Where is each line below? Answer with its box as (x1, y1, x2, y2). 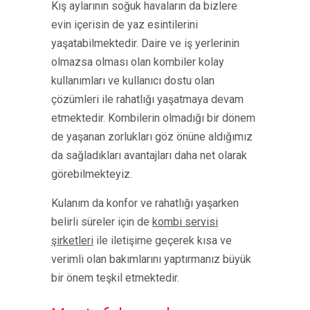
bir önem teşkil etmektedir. (51, 271, 179, 284)
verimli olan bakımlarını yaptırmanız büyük (51, 253, 251, 266)
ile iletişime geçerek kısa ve (93, 234, 232, 247)
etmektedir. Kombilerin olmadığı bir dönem (51, 111, 255, 125)
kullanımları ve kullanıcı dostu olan (51, 74, 215, 87)
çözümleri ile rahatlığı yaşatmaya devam (51, 93, 244, 106)
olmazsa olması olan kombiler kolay (51, 55, 224, 69)
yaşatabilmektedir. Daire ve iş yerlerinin (51, 37, 239, 50)
